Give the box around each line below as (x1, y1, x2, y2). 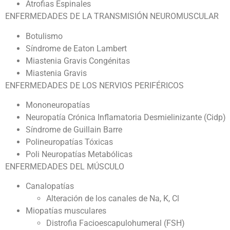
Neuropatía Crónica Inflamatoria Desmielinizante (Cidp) (26, 112, 226, 122)
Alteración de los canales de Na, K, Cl (46, 194, 179, 204)
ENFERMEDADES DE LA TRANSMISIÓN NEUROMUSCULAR (5, 11, 219, 22)
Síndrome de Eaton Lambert (26, 43, 127, 53)
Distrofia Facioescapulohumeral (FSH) (46, 218, 185, 228)
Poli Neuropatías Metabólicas (26, 149, 132, 159)
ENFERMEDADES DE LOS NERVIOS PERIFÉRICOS (5, 80, 184, 90)
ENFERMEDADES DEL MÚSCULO (5, 161, 124, 171)
